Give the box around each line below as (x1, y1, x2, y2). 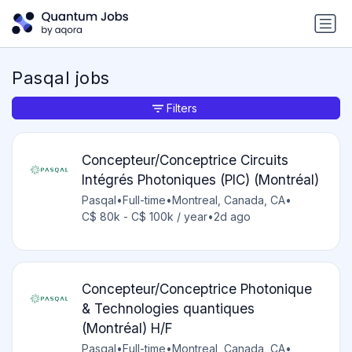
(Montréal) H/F (81, 320, 173, 337)
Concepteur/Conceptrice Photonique (81, 280, 312, 298)
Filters (166, 101, 197, 115)
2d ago (213, 209, 251, 223)
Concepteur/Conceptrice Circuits (81, 151, 288, 168)
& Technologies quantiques (81, 300, 255, 317)
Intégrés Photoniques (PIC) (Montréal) (81, 170, 319, 188)
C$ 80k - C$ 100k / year (81, 209, 207, 223)
